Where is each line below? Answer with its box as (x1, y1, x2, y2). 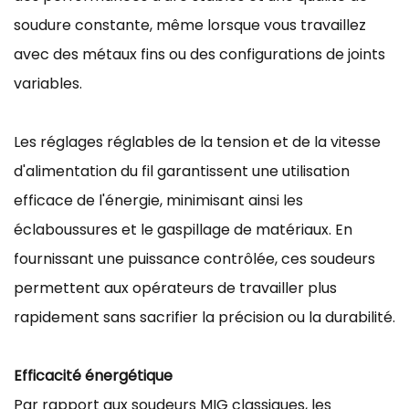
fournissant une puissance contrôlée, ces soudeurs (14, 247, 375, 269)
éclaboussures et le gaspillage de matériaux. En (14, 218, 352, 240)
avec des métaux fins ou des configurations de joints (14, 43, 385, 65)
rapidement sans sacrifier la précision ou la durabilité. (14, 306, 395, 328)
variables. (14, 72, 82, 94)
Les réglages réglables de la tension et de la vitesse (14, 131, 381, 152)
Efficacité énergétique (14, 364, 173, 386)
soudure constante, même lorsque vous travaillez (14, 14, 366, 36)
